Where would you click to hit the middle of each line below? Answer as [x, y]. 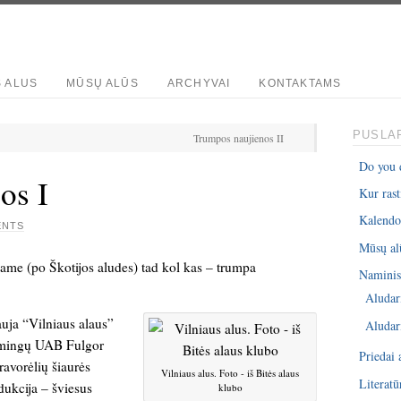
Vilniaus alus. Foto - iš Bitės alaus [230, 373]
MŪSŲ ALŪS [102, 83]
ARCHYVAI [199, 83]
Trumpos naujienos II [239, 138]
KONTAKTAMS [300, 83]
